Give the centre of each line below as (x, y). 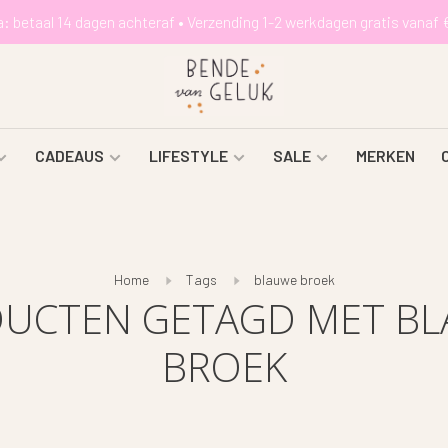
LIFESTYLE (188, 155)
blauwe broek (294, 279)
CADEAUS (69, 155)
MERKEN (385, 155)
